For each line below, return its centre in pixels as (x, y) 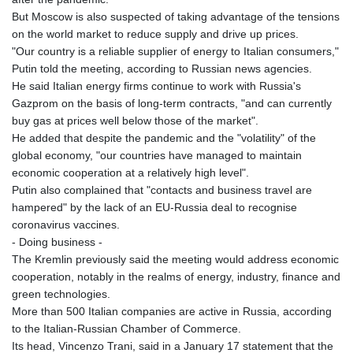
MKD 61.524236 (210, 320)
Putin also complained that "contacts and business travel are (162, 190)
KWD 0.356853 (207, 59)
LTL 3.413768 (204, 216)
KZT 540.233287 (212, 94)
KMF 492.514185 (213, 25)
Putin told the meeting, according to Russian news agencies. (162, 68)
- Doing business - (57, 242)
